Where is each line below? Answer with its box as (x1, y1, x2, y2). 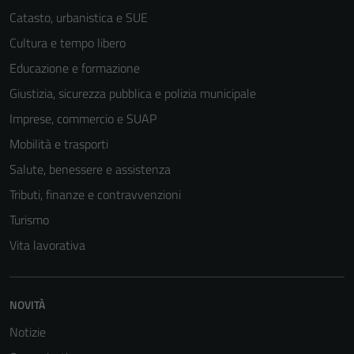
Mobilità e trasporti (9, 134, 108, 153)
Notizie (9, 322, 46, 341)
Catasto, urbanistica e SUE (9, 7, 148, 27)
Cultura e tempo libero (9, 32, 126, 52)
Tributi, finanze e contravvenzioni (9, 184, 181, 204)
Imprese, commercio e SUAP (9, 108, 156, 128)
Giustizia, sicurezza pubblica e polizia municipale (9, 83, 256, 103)
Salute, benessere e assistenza (9, 159, 171, 179)
